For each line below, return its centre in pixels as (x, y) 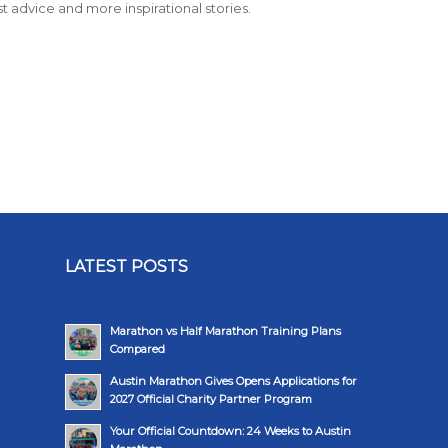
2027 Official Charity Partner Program (211, 398)
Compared (138, 348)
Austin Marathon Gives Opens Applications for (234, 380)
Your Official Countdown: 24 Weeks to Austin (231, 430)
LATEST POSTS (127, 266)
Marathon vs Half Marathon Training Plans (226, 330)
